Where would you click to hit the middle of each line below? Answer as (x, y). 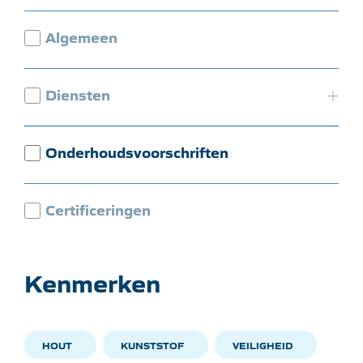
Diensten (78, 94)
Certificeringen (98, 209)
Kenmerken (92, 282)
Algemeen (81, 36)
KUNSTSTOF (152, 345)
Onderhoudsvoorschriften (137, 152)
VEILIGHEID (263, 345)
